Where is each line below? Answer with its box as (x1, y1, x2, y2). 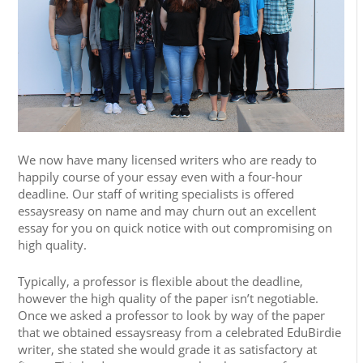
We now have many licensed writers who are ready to (18, 151, 318, 168)
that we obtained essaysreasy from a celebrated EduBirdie (18, 323, 342, 340)
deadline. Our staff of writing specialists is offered (18, 185, 295, 202)
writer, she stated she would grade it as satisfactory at (18, 340, 318, 357)
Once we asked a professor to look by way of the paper (18, 306, 326, 323)
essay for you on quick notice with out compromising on (18, 219, 333, 236)
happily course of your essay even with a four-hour (18, 168, 303, 185)
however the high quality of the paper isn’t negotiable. (18, 289, 319, 306)
